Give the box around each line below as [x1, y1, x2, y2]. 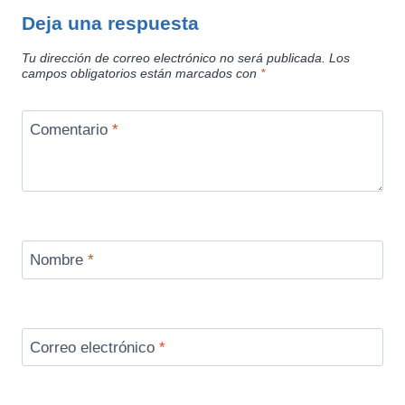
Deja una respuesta [22, 13, 199, 34]
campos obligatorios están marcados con [22, 66, 260, 80]
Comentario [29, 120, 112, 138]
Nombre [29, 251, 88, 269]
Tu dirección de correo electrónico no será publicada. [22, 51, 325, 65]
